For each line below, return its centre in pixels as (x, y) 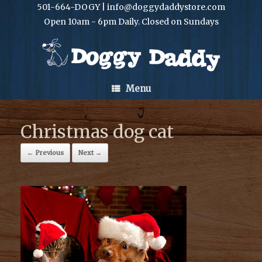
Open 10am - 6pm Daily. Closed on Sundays (131, 22)
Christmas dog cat (97, 131)
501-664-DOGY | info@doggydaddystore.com (131, 7)
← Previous (45, 152)
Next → (90, 152)
